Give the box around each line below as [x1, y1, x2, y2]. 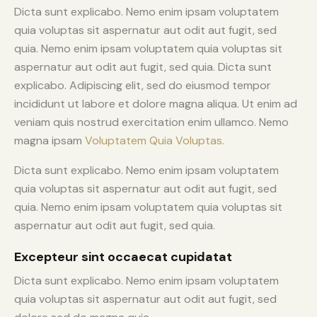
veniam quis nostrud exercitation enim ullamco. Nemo [14, 114, 289, 129]
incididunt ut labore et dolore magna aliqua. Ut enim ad [14, 96, 297, 111]
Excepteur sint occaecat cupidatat [14, 248, 232, 265]
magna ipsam [14, 132, 85, 148]
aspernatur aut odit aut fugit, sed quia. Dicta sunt [14, 59, 272, 74]
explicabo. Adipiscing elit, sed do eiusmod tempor [14, 77, 271, 93]
